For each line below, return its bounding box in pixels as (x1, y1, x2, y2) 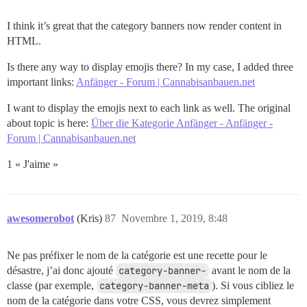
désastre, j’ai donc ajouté (7, 264, 116, 276)
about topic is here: (7, 116, 91, 129)
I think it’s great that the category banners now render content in (7, 19, 282, 32)
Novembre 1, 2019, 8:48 (121, 212, 228, 224)
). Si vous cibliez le (212, 279, 294, 291)
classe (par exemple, (7, 279, 97, 291)
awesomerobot (7, 212, 74, 224)
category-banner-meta (99, 279, 209, 292)
